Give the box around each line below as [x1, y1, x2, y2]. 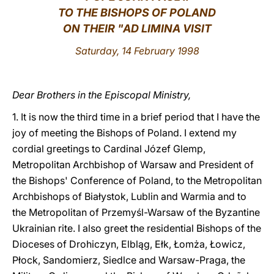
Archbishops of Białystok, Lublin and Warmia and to [12, 190, 246, 202]
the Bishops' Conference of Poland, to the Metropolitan [12, 174, 262, 187]
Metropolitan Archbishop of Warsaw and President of [12, 158, 254, 171]
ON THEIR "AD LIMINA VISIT [62, 22, 212, 35]
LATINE [194, 15, 226, 26]
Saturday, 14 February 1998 [75, 45, 199, 57]
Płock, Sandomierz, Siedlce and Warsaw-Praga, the [12, 254, 245, 266]
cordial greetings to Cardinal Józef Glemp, [12, 143, 206, 155]
